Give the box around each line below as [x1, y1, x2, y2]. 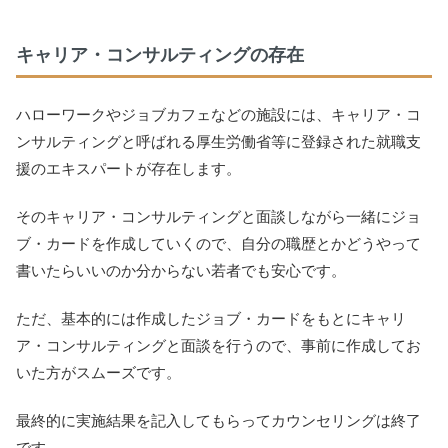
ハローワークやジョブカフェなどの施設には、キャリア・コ [16, 105, 421, 123]
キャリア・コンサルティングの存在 [16, 44, 304, 65]
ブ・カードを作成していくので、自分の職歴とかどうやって [16, 234, 421, 252]
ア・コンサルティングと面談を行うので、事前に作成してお [16, 336, 421, 354]
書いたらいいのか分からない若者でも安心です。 [16, 261, 346, 279]
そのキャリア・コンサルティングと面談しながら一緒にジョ [16, 207, 421, 225]
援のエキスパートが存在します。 [16, 159, 241, 177]
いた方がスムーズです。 [16, 363, 181, 381]
